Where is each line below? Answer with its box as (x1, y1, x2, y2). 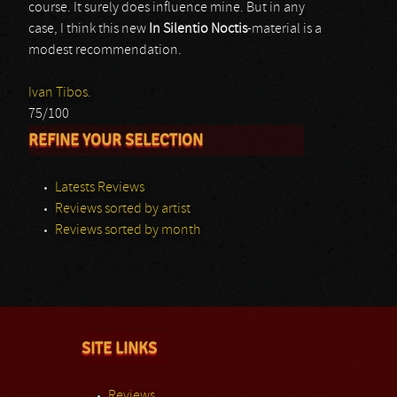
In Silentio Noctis (149, 22, 247, 36)
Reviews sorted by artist (55, 202, 191, 216)
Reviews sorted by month (55, 223, 200, 237)
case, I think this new (28, 22, 149, 36)
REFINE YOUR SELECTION (28, 131, 203, 149)
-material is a (247, 22, 322, 36)
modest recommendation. (28, 43, 182, 58)
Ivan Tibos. (28, 86, 91, 100)
